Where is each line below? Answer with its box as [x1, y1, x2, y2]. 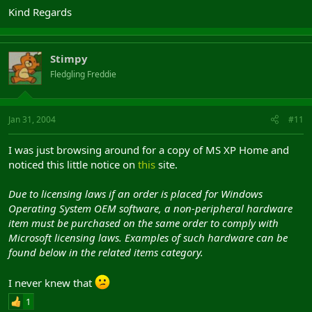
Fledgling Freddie [50, 68, 116, 80]
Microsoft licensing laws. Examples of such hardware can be [8, 231, 288, 244]
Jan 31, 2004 [8, 114, 56, 125]
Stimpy [50, 51, 88, 65]
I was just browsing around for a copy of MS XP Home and [8, 143, 289, 157]
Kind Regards [8, 4, 72, 19]
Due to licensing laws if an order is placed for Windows [8, 187, 263, 201]
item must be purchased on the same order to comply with [8, 216, 279, 230]
